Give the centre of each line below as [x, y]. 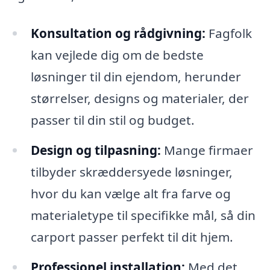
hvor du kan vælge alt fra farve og [130, 194]
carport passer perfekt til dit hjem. [132, 237]
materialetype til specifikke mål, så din [143, 215]
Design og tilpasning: [96, 150]
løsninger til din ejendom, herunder [136, 77]
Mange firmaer [207, 150]
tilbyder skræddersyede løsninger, [131, 172]
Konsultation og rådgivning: [118, 33]
